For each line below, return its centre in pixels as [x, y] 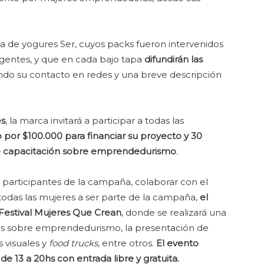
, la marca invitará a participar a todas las [95, 121]
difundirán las [174, 59]
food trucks [73, 243]
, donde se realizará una [174, 212]
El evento [177, 243]
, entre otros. [127, 243]
